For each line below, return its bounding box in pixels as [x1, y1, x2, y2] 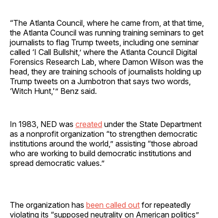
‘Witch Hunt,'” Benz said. [10, 86, 97, 96]
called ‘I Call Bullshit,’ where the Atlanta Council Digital [10, 47, 197, 57]
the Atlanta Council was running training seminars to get [10, 27, 203, 37]
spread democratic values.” [10, 158, 105, 168]
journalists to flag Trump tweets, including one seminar [10, 37, 199, 47]
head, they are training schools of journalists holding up [10, 66, 201, 76]
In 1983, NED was [10, 119, 75, 129]
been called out [86, 200, 140, 210]
